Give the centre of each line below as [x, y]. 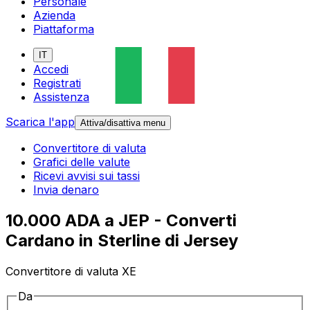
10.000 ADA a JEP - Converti [121, 221]
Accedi [51, 70]
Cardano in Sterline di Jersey [122, 241]
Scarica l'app [40, 122]
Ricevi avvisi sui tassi [86, 176]
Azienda [54, 16]
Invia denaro [66, 190]
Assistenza [61, 97]
